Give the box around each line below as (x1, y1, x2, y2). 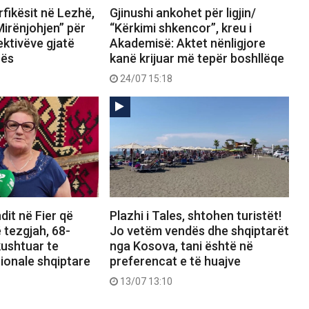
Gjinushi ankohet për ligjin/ (109, 6, 256, 21)
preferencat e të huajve (109, 254, 241, 269)
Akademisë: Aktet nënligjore (109, 36, 266, 51)
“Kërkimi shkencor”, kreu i (109, 21, 252, 36)
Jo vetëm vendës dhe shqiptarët (109, 223, 289, 239)
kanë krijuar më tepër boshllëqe (109, 51, 284, 66)
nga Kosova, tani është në (109, 239, 253, 254)
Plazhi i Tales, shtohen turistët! (109, 208, 281, 223)
